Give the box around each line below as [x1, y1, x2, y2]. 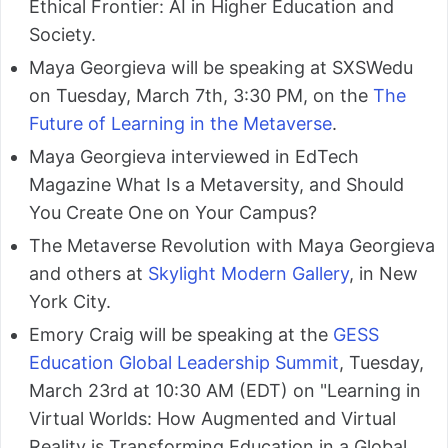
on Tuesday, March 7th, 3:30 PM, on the [29, 84, 373, 106]
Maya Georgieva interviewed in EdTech [29, 145, 359, 167]
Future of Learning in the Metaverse [29, 112, 332, 134]
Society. [29, 23, 96, 45]
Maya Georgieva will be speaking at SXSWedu [29, 56, 413, 78]
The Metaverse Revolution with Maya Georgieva [29, 234, 435, 256]
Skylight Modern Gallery [148, 262, 349, 284]
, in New [349, 262, 418, 284]
